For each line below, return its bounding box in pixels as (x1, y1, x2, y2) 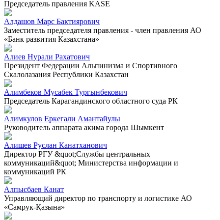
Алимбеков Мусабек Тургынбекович (4, 87, 127, 96)
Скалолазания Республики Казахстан (4, 70, 129, 79)
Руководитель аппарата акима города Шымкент (4, 123, 164, 132)
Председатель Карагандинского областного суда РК (4, 96, 178, 105)
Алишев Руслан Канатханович (4, 140, 107, 149)
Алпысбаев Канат (4, 185, 64, 193)
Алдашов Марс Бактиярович (4, 17, 100, 26)
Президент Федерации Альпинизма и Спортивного (4, 61, 177, 70)
